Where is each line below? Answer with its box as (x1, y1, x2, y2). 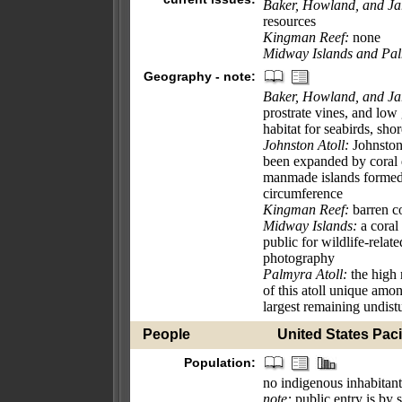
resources (263, 13, 316, 29)
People (143, 327, 190, 342)
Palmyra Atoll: (263, 267, 347, 282)
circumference (263, 186, 343, 201)
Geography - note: (144, 69, 256, 83)
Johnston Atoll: (263, 137, 349, 153)
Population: (184, 355, 256, 370)
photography (263, 250, 335, 266)
